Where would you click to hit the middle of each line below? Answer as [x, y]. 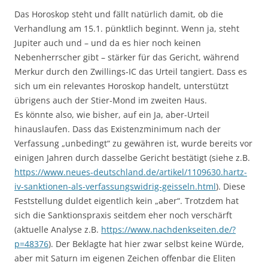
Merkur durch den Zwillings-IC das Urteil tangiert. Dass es [131, 71]
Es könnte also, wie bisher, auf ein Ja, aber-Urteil [112, 114]
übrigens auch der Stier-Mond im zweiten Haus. [111, 100]
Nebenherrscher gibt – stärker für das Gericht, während [127, 57]
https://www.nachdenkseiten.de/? [168, 229]
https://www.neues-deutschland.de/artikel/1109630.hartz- [131, 172]
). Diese [231, 186]
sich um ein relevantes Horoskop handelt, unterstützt [121, 86]
